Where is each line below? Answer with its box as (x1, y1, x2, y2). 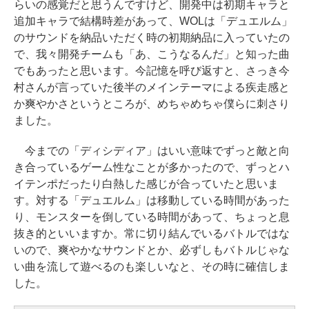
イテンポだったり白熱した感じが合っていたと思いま (14, 178, 279, 190)
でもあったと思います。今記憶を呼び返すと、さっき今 (14, 65, 290, 77)
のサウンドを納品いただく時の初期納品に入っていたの (14, 32, 290, 44)
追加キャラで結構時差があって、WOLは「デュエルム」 (14, 15, 292, 28)
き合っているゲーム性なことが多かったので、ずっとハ (14, 161, 290, 174)
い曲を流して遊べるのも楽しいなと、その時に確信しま (14, 261, 290, 273)
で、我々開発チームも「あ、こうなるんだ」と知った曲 (14, 48, 290, 61)
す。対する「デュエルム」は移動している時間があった (14, 195, 290, 207)
